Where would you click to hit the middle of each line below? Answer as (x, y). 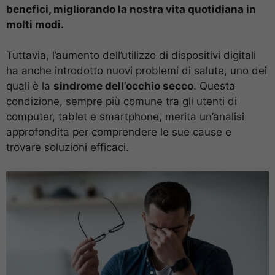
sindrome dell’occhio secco (123, 86)
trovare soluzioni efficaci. (68, 147)
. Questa (214, 86)
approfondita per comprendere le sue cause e (119, 132)
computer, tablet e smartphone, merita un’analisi (125, 117)
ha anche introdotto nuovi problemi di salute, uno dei (137, 71)
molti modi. (35, 24)
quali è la (30, 86)
